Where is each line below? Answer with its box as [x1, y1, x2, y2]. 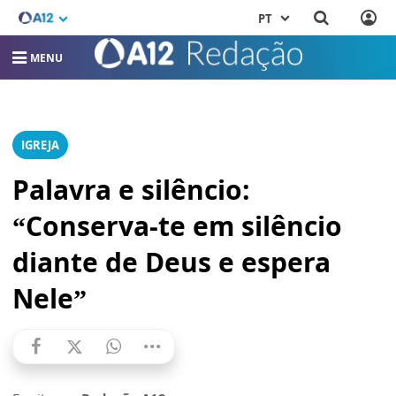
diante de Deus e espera [12, 244, 331, 280]
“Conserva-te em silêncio [12, 208, 342, 244]
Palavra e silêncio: [12, 171, 250, 208]
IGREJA [21, 137, 59, 153]
